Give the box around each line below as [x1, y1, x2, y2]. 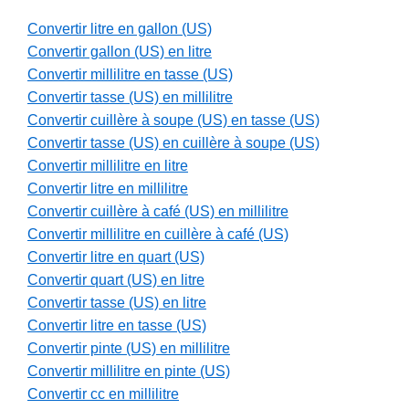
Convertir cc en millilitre [27, 386, 179, 403]
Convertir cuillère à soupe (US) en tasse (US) [27, 112, 320, 129]
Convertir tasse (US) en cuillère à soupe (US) [27, 135, 320, 152]
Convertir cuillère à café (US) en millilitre [27, 204, 288, 220]
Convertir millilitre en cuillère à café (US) [27, 226, 288, 243]
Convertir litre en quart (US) [27, 249, 204, 266]
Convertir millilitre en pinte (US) [27, 363, 230, 380]
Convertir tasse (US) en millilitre [27, 89, 233, 106]
